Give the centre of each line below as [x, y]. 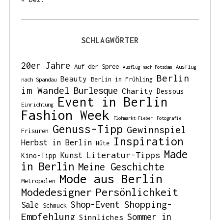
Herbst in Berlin [56, 143]
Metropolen [38, 181]
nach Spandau [39, 80]
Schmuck [55, 206]
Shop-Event [95, 205]
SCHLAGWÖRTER [110, 41]
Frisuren [35, 131]
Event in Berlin [112, 102]
